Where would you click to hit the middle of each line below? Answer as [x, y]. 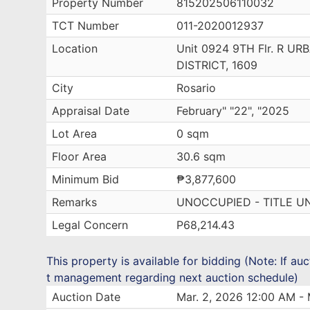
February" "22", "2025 [233, 111]
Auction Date [86, 297]
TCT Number [86, 26]
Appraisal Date [91, 111]
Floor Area [80, 156]
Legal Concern [90, 225]
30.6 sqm [201, 156]
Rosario [197, 88]
